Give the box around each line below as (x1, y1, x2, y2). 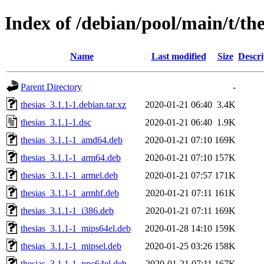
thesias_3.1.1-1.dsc (21, 117, 91, 127)
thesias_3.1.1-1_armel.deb (21, 170, 118, 180)
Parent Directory (21, 81, 82, 92)
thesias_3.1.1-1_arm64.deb (21, 152, 121, 163)
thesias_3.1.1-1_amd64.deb (21, 134, 123, 145)
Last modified (151, 51, 206, 61)
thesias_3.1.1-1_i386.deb (21, 205, 114, 216)
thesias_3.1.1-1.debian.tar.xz (21, 99, 126, 110)
